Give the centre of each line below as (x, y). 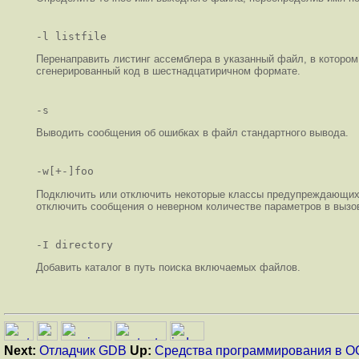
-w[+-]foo (65, 171)
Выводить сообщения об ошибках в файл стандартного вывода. (192, 132)
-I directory (75, 244)
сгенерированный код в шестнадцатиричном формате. (168, 71)
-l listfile (71, 36)
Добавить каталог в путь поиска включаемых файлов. (168, 268)
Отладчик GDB (83, 350)
